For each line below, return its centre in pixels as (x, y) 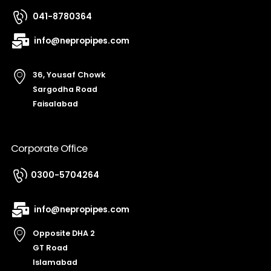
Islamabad (55, 263)
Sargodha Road (65, 90)
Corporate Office (49, 149)
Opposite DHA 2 (64, 233)
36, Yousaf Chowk (69, 75)
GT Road (50, 248)
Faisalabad (55, 104)
